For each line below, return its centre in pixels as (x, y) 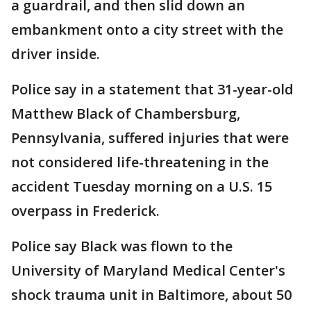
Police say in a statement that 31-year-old (152, 89)
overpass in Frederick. (85, 211)
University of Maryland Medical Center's (148, 270)
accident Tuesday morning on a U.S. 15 (142, 186)
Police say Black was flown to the (122, 246)
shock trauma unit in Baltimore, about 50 (151, 295)
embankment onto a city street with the (147, 30)
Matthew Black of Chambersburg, (126, 114)
